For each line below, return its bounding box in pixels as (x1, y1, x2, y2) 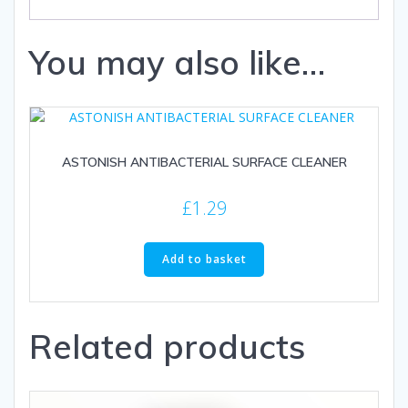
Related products (29, 325, 305, 368)
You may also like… (29, 41, 325, 84)
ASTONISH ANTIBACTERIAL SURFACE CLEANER (61, 154, 347, 171)
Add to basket (161, 251, 247, 268)
